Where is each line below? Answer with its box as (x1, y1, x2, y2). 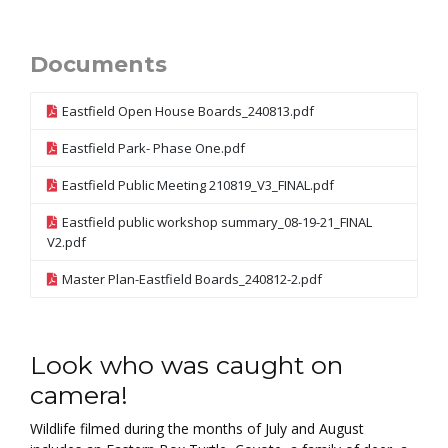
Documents (30, 50, 167, 77)
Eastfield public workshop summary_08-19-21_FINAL (62, 212, 372, 231)
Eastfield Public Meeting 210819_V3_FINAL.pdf (62, 175, 334, 194)
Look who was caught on (30, 349, 343, 380)
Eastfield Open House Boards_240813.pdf (62, 101, 314, 120)
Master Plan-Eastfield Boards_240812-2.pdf (62, 269, 322, 288)
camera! (30, 379, 128, 410)
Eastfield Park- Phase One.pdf (62, 138, 245, 157)
